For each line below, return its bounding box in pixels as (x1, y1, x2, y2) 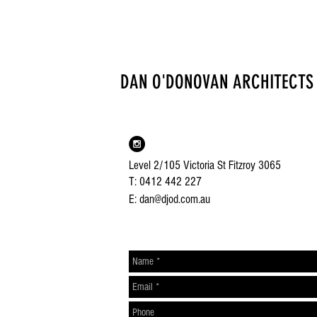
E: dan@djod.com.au (129, 192, 210, 206)
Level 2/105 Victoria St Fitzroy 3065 (129, 158, 281, 172)
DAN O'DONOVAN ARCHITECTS (120, 71, 313, 93)
